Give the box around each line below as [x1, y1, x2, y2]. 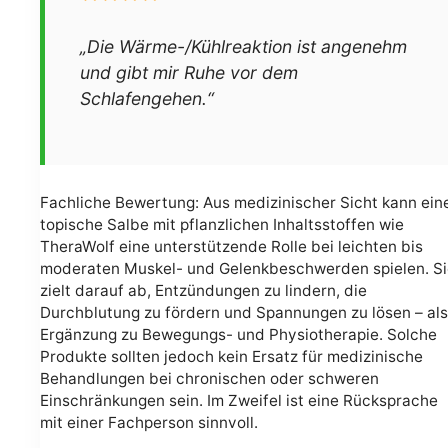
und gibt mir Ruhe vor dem [80, 62, 298, 84]
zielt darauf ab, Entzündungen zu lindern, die [40, 280, 367, 300]
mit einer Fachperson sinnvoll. [40, 412, 258, 432]
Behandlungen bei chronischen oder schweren [40, 368, 379, 388]
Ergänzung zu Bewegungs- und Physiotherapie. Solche [40, 324, 437, 344]
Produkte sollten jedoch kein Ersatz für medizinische [40, 346, 423, 366]
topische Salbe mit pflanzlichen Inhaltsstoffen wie [40, 214, 404, 234]
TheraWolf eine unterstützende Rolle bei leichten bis [40, 236, 423, 256]
